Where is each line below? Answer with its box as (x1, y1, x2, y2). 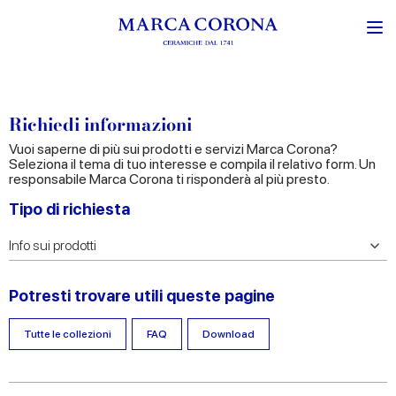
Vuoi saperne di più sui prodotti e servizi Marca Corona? (9, 141, 338, 157)
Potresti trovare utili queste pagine (9, 286, 275, 305)
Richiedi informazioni (9, 110, 192, 138)
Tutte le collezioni (24, 327, 111, 340)
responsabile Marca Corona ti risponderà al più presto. (9, 171, 330, 187)
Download (202, 327, 255, 340)
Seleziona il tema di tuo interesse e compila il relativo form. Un (9, 156, 376, 172)
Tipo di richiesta (9, 200, 130, 218)
